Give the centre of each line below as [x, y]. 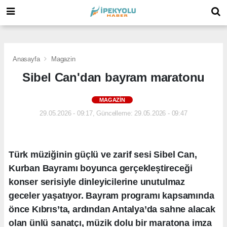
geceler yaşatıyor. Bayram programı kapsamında [111, 195]
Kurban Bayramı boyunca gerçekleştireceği [101, 168]
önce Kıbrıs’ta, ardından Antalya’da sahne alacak [112, 209]
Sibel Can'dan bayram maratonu [113, 77]
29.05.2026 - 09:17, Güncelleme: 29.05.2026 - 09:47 [113, 113]
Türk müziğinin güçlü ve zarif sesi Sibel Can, [103, 154]
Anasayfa [27, 59]
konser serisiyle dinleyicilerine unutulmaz [97, 182]
